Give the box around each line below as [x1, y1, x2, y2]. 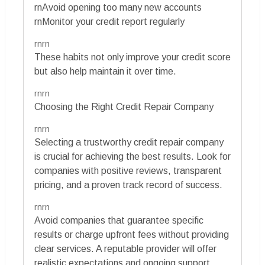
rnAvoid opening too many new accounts [34, 2, 202, 13]
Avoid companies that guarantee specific [34, 215, 203, 226]
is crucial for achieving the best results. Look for [34, 151, 231, 162]
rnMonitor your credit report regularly [34, 17, 185, 27]
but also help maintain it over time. [34, 66, 176, 77]
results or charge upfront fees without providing [34, 230, 229, 240]
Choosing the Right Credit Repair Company [34, 102, 214, 112]
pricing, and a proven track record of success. [34, 180, 222, 190]
